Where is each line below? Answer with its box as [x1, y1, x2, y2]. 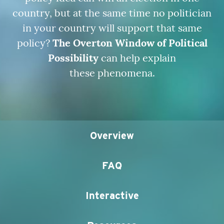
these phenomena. [69, 66, 155, 79]
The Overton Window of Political [52, 36, 207, 49]
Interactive [85, 189, 139, 202]
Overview [90, 129, 134, 142]
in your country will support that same [22, 21, 202, 34]
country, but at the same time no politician [12, 6, 211, 19]
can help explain [98, 51, 176, 64]
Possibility [48, 51, 98, 64]
